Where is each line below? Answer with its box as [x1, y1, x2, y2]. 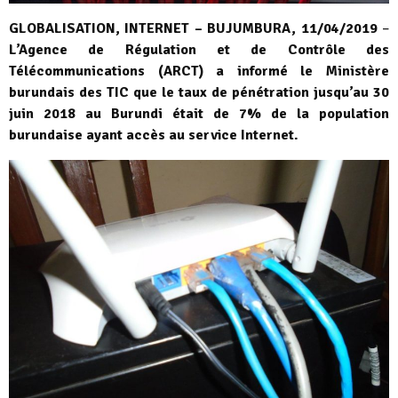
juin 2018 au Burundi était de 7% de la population [9, 105, 389, 123]
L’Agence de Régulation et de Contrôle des [9, 41, 389, 59]
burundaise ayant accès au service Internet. [9, 126, 298, 144]
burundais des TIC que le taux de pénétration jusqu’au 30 [9, 84, 389, 101]
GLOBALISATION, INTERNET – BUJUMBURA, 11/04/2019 [9, 20, 378, 37]
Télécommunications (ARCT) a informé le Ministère [9, 62, 389, 80]
